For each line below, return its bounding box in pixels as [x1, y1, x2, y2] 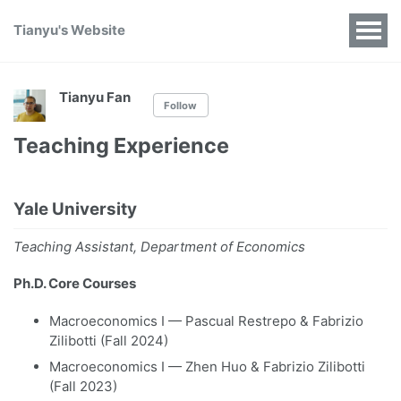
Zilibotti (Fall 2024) [49, 331, 168, 349]
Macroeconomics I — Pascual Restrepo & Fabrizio [49, 311, 363, 329]
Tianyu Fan [59, 89, 131, 106]
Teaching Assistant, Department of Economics [13, 237, 305, 255]
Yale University [13, 199, 137, 220]
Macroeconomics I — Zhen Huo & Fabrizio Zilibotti [49, 358, 365, 376]
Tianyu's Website [13, 21, 125, 38]
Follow [164, 98, 198, 112]
